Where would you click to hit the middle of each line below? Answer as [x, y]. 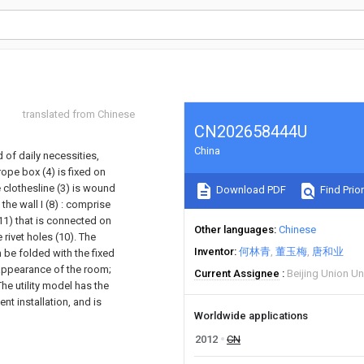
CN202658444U [251, 132]
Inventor [214, 251]
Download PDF [250, 190]
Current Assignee [237, 273]
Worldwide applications [251, 316]
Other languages [234, 230]
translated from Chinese [79, 114]
